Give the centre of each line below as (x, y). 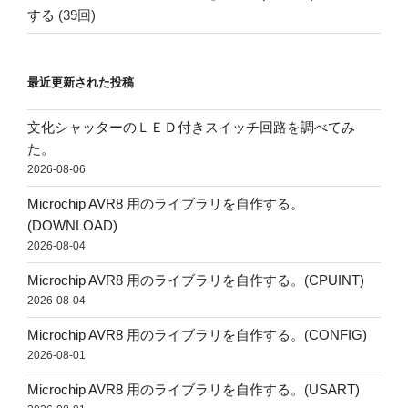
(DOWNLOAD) (72, 225)
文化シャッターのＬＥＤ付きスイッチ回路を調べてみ (191, 127)
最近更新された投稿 (81, 82)
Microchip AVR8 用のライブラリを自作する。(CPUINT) (196, 280)
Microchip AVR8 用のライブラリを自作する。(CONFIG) (197, 335)
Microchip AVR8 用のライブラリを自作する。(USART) (194, 389)
